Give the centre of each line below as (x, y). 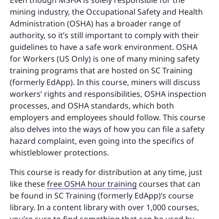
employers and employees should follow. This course (108, 118)
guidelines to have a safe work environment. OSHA (104, 47)
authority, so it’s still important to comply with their (104, 35)
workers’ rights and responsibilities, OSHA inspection (108, 94)
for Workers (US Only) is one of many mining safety (105, 59)
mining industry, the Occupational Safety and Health (106, 12)
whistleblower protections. (60, 153)
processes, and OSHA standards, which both (92, 106)
